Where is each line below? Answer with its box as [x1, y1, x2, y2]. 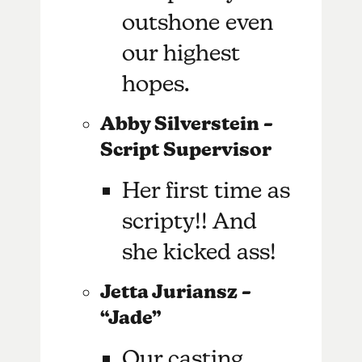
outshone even [122, 8, 274, 35]
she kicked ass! [122, 238, 277, 264]
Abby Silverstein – [99, 112, 273, 135]
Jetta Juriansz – [99, 280, 251, 303]
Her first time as [122, 176, 291, 203]
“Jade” [99, 305, 162, 329]
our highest [122, 39, 241, 65]
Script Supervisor [99, 137, 271, 161]
